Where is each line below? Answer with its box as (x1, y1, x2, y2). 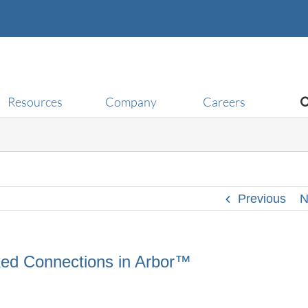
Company (104, 93, 157, 109)
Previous (237, 191, 286, 206)
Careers (202, 93, 245, 109)
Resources (7, 93, 63, 109)
